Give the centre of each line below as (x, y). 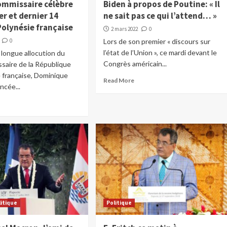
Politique (119, 203)
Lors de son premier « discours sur (157, 42)
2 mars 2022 (124, 29)
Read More (119, 81)
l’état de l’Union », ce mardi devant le (160, 53)
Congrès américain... (135, 64)
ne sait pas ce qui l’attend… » (160, 16)
